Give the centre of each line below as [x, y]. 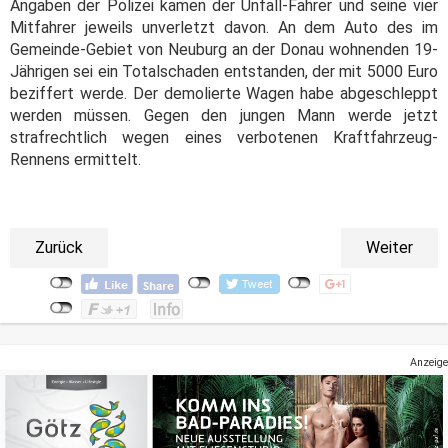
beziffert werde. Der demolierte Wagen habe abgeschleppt [224, 93]
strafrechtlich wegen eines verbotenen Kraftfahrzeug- [224, 137]
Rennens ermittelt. [75, 159]
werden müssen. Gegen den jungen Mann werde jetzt [224, 115]
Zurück [59, 247]
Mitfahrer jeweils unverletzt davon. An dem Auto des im [224, 27]
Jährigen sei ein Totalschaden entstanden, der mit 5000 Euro [224, 71]
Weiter [389, 247]
